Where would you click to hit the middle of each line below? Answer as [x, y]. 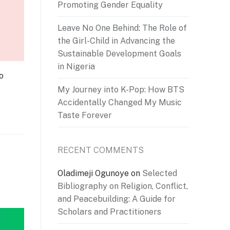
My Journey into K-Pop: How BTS [121, 90]
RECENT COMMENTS [101, 150]
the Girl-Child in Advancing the [116, 41]
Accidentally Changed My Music [120, 103]
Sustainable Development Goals [119, 54]
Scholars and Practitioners [109, 212]
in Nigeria [76, 67]
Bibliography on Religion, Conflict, [123, 186]
